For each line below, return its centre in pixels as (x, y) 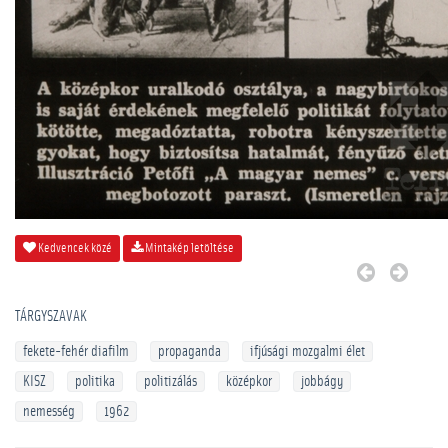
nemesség (49, 411)
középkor (249, 381)
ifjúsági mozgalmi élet (307, 351)
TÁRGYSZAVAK (51, 316)
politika (95, 381)
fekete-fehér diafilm (76, 351)
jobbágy (322, 381)
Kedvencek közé (74, 248)
